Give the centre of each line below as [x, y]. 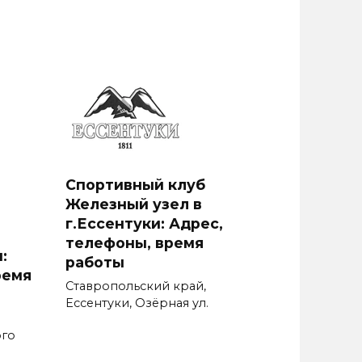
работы [95, 262]
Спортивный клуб [135, 184]
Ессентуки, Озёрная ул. [137, 303]
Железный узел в [134, 204]
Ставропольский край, [136, 286]
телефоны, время [135, 242]
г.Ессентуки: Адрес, [144, 223]
